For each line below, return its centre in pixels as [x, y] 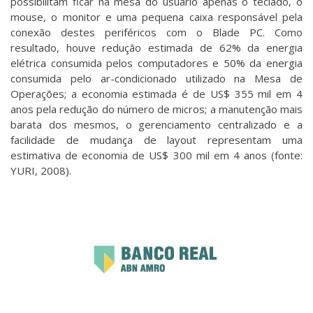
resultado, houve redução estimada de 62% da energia [156, 48]
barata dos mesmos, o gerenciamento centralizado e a [156, 125]
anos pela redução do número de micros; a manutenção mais [156, 109]
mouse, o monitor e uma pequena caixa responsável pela [156, 17]
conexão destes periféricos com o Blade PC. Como [156, 32]
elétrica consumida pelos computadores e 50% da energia [156, 63]
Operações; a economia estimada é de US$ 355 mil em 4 [156, 94]
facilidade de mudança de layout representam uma [156, 140]
